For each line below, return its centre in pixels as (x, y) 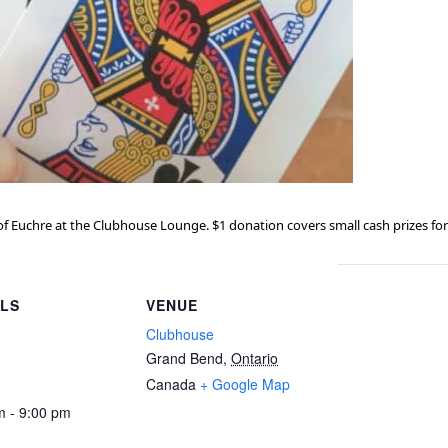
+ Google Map (245, 384)
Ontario (254, 358)
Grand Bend (184, 358)
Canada (171, 384)
